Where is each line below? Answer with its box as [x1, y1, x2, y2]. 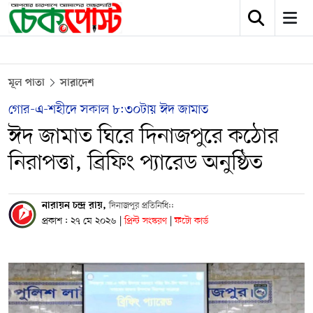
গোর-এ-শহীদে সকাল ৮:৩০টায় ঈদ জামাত [8, 101, 208, 119]
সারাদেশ [60, 77, 94, 89]
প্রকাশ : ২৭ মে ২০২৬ [42, 214, 117, 228]
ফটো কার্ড [175, 214, 208, 228]
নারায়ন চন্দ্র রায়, [42, 200, 109, 212]
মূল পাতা [8, 77, 45, 89]
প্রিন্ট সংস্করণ [124, 214, 170, 228]
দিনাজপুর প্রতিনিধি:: [109, 200, 174, 212]
